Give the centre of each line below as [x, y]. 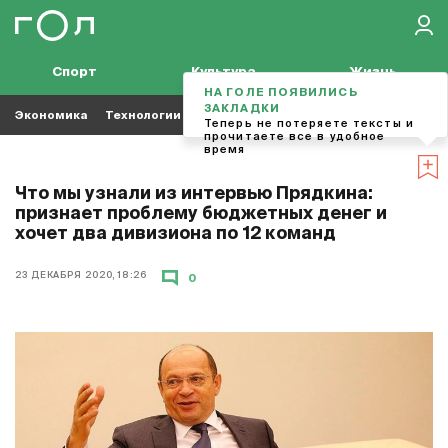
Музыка [337, 115]
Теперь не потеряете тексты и [309, 123]
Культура [224, 72]
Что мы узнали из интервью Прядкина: [194, 194]
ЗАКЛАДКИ [242, 108]
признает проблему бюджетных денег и [201, 214]
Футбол [272, 115]
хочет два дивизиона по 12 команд [175, 234]
